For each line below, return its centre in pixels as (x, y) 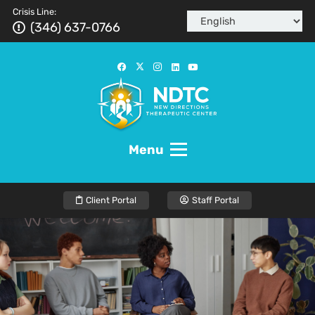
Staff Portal (215, 200)
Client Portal (111, 200)
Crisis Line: (34, 11)
